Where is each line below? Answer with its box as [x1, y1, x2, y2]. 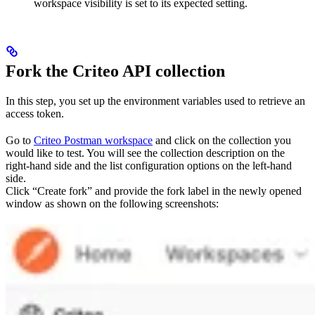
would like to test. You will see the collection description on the [6, 147, 285, 160]
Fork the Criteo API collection [6, 62, 225, 81]
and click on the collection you [153, 134, 291, 147]
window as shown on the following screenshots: [6, 198, 219, 210]
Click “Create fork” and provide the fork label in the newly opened [6, 185, 302, 198]
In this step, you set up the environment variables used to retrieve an [6, 95, 305, 108]
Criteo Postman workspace [34, 134, 153, 147]
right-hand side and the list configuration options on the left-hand [6, 160, 292, 172]
